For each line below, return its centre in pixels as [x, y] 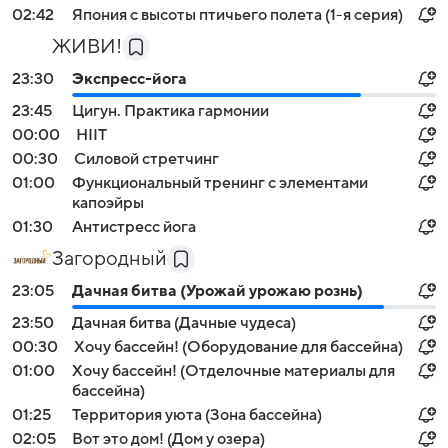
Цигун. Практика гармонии [170, 111]
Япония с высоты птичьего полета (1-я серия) [237, 15]
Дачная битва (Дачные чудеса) [184, 323]
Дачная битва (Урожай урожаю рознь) [217, 291]
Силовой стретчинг [146, 159]
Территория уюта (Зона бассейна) [197, 415]
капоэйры [108, 203]
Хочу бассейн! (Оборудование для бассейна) [238, 347]
